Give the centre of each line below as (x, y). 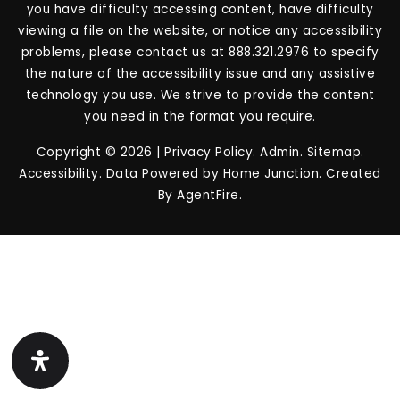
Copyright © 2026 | (100, 152)
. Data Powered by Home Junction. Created (240, 173)
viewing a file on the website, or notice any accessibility (200, 30)
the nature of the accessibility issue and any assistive (200, 73)
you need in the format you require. (200, 116)
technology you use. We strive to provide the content (200, 95)
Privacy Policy (208, 152)
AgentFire (208, 195)
